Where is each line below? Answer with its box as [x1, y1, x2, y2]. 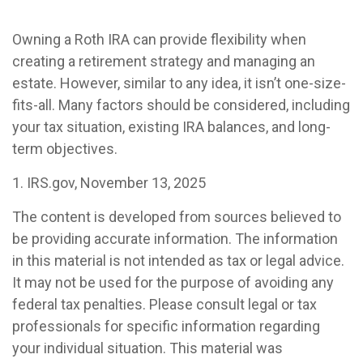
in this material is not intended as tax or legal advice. [12, 251, 344, 269]
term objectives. [12, 139, 117, 157]
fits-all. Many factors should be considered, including [12, 96, 350, 113]
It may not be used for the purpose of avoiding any [12, 273, 334, 291]
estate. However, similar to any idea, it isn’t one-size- [12, 74, 346, 92]
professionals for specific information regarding [12, 317, 320, 335]
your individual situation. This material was [12, 339, 283, 357]
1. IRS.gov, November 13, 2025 [12, 173, 206, 191]
